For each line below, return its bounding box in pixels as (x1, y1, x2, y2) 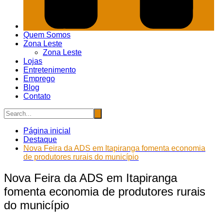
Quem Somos (23, 31, 71, 39)
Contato (23, 92, 51, 101)
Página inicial (23, 127, 71, 135)
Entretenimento (23, 66, 76, 74)
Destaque (23, 135, 57, 144)
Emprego (23, 74, 55, 83)
